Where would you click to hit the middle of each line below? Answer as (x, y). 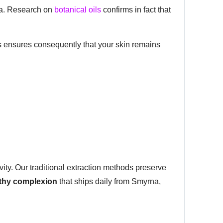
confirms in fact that (136, 9)
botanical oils (78, 9)
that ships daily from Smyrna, (109, 181)
